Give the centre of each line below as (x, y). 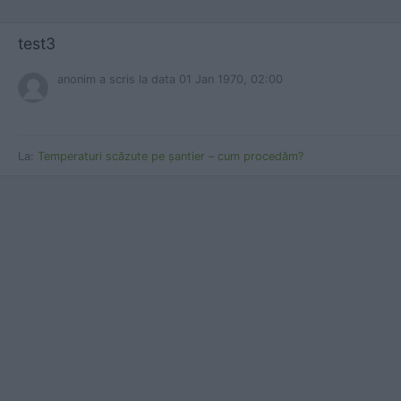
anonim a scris (98, 79)
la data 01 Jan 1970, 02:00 (211, 79)
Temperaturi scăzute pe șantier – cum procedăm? (171, 156)
